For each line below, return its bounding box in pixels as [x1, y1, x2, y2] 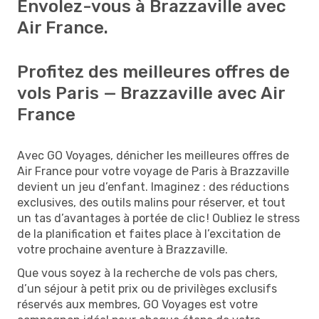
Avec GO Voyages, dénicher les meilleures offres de [17, 148, 289, 162]
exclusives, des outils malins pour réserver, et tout [17, 195, 286, 209]
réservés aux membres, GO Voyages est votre [17, 297, 258, 311]
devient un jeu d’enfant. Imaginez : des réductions [17, 179, 289, 194]
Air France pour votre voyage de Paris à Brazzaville [17, 164, 289, 178]
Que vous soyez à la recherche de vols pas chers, [17, 266, 278, 280]
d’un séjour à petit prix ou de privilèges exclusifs [17, 281, 277, 296]
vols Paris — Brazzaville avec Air [17, 83, 285, 103]
